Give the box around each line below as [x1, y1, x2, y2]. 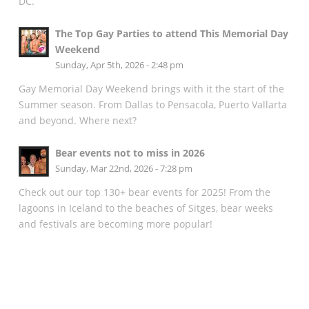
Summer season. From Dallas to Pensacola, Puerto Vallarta [18, 98, 287, 112]
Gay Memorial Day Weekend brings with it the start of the [18, 82, 284, 96]
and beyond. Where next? [18, 114, 137, 128]
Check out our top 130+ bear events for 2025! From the [18, 186, 270, 199]
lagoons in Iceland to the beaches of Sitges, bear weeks [18, 201, 273, 215]
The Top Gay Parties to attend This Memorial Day [54, 26, 288, 40]
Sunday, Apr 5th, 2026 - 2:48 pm [54, 59, 183, 71]
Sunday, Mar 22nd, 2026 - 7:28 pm [54, 162, 192, 175]
